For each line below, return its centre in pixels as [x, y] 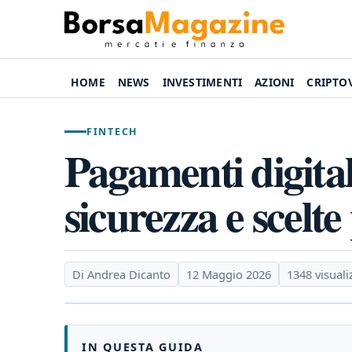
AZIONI [275, 82]
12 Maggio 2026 [229, 274]
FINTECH [113, 132]
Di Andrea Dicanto [121, 274]
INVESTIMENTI [202, 82]
